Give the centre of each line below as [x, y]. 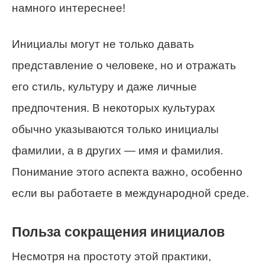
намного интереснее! [69, 8]
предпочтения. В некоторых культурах [114, 108]
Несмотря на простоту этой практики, [112, 256]
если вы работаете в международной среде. [130, 193]
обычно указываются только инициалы [115, 130]
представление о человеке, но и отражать [124, 66]
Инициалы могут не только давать [103, 44]
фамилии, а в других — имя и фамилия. [117, 151]
